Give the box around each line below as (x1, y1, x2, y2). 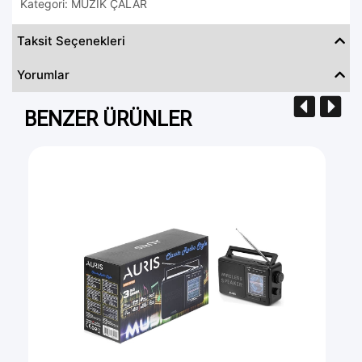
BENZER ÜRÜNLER (24, 107, 192, 131)
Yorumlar (17, 66, 69, 82)
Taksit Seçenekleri (17, 32, 125, 48)
